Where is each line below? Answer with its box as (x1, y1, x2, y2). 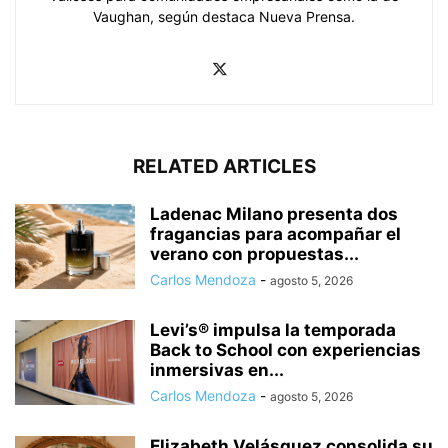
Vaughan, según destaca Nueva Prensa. (93, 7, 355, 25)
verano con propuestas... (150, 243, 359, 264)
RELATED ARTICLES (132, 154, 316, 178)
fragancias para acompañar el (150, 223, 401, 244)
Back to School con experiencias (150, 339, 421, 360)
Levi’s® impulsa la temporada (150, 319, 396, 340)
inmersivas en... (150, 359, 284, 380)
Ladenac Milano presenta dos (150, 203, 398, 224)
